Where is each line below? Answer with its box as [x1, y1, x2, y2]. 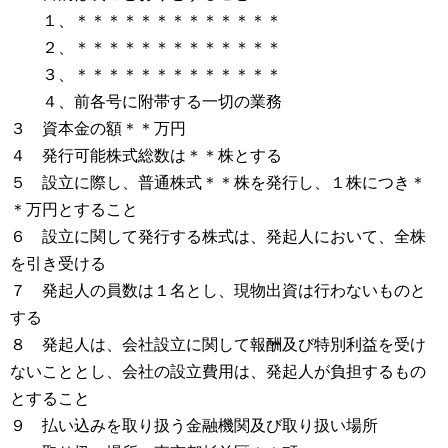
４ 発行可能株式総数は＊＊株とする [10, 147, 282, 164]
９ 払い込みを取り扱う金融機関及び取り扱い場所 [10, 417, 378, 434]
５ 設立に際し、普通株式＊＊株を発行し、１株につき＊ [10, 174, 426, 191]
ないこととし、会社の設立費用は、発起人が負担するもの [10, 363, 426, 380]
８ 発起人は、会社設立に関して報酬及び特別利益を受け [10, 336, 426, 353]
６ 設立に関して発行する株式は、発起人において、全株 [10, 228, 426, 245]
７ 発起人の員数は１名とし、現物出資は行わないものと [10, 282, 426, 299]
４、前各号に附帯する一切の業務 [10, 93, 282, 110]
